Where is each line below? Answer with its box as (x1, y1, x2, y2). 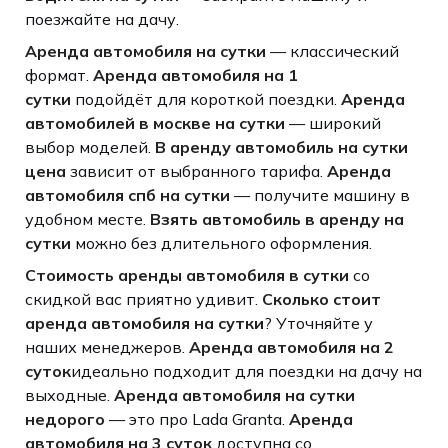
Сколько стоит (261, 288, 381, 309)
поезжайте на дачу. (24, 8, 179, 29)
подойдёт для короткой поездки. (70, 88, 341, 109)
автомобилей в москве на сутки (24, 112, 285, 133)
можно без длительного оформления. (70, 232, 372, 253)
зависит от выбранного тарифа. (65, 160, 327, 181)
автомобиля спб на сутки (24, 184, 230, 205)
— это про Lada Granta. (104, 408, 289, 429)
